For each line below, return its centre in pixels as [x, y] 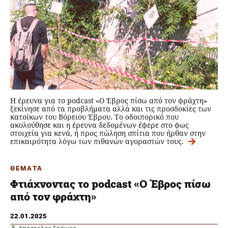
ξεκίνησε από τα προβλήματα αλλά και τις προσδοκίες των [111, 108]
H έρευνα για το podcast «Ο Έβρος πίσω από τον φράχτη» [109, 100]
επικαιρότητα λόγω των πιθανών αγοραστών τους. [98, 141]
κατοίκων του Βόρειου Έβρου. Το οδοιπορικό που [94, 117]
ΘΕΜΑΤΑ [26, 168]
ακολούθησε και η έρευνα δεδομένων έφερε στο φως [99, 125]
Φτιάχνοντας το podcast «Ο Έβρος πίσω [110, 184]
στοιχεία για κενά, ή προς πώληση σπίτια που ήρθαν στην [108, 133]
